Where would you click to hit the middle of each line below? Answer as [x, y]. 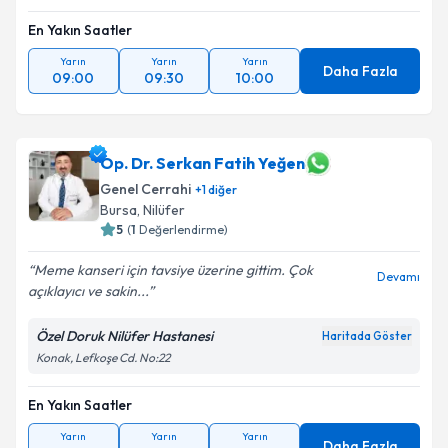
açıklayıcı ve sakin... [88, 291]
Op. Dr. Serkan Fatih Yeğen [202, 163]
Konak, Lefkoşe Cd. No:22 [103, 357]
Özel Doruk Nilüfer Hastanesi [124, 336]
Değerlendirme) [183, 229]
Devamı [398, 276]
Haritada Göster [367, 336]
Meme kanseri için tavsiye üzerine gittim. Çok [173, 270]
